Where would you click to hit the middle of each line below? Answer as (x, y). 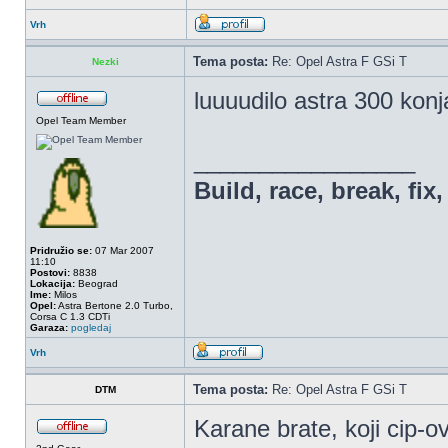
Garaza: (49, 327)
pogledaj (91, 327)
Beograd (96, 283)
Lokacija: (52, 283)
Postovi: (50, 272)
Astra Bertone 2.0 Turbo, (114, 305)
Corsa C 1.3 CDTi (70, 316)
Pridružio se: (61, 250)
